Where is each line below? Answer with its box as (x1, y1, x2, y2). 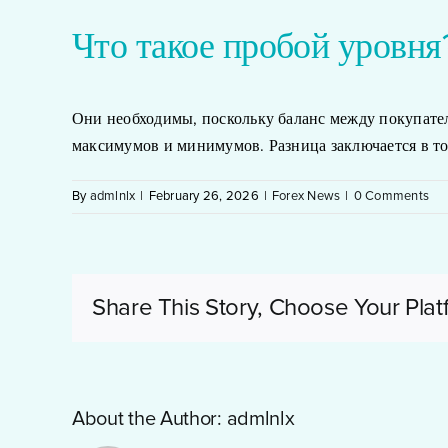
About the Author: (72, 409, 227, 430)
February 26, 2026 (148, 190, 259, 204)
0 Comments (353, 190, 430, 204)
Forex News (272, 190, 341, 204)
